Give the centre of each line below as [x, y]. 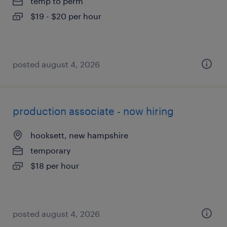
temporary [51, 150]
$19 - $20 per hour [66, 16]
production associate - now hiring [93, 111]
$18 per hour [55, 165]
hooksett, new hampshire [79, 135]
